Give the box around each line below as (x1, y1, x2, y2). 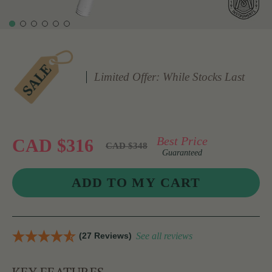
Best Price (157, 134, 208, 148)
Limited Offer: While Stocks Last (94, 70, 245, 83)
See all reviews (136, 231, 192, 242)
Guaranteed (162, 148, 202, 157)
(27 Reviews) (79, 231, 132, 241)
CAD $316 (12, 135, 93, 156)
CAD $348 (106, 140, 148, 151)
